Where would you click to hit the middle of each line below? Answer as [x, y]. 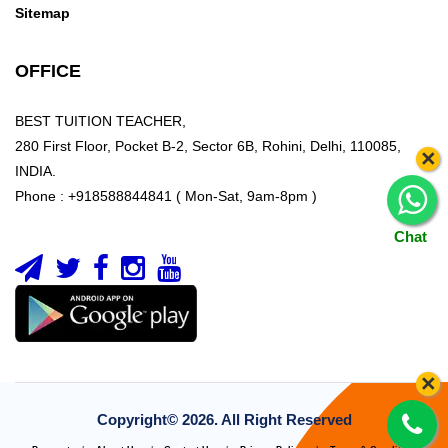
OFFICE [48, 71]
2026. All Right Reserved [266, 419]
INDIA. [35, 171]
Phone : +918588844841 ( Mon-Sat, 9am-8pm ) [166, 196]
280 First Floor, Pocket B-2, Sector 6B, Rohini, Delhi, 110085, [208, 146]
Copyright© [139, 419]
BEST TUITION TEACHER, [100, 121]
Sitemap [42, 13]
